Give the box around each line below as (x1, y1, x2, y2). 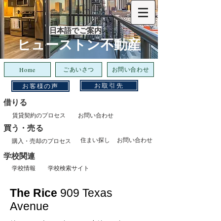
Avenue (10, 200, 49, 213)
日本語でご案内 (49, 26, 102, 35)
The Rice (10, 186, 60, 199)
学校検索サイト (48, 164, 89, 172)
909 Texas (60, 186, 112, 199)
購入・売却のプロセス (12, 137, 71, 145)
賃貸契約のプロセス (12, 111, 66, 119)
